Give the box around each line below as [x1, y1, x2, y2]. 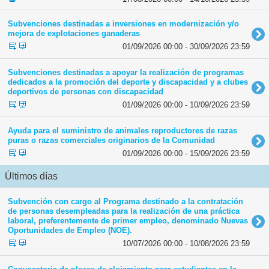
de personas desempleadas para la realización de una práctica [8, 207, 240, 216]
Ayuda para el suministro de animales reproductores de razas [8, 126, 237, 136]
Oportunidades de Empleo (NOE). [8, 226, 132, 235]
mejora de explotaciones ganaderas [8, 29, 140, 38]
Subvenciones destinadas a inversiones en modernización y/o [8, 19, 239, 29]
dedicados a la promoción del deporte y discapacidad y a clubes [8, 77, 248, 87]
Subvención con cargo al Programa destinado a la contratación [8, 197, 243, 207]
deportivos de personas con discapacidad [8, 87, 163, 97]
